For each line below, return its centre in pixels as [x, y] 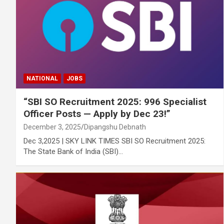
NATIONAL [42, 78]
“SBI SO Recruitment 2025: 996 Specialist [115, 101]
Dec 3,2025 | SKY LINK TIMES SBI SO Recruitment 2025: [114, 141]
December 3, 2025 [52, 127]
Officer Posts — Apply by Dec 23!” [97, 113]
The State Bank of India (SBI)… [73, 151]
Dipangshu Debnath [115, 127]
